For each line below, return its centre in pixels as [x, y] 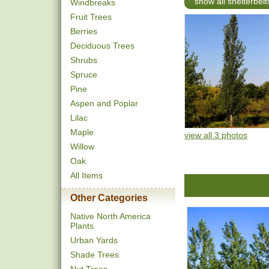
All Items [86, 175]
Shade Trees [95, 255]
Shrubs [84, 60]
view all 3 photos [216, 135]
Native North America [110, 216]
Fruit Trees [91, 17]
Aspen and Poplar [104, 103]
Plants [82, 226]
